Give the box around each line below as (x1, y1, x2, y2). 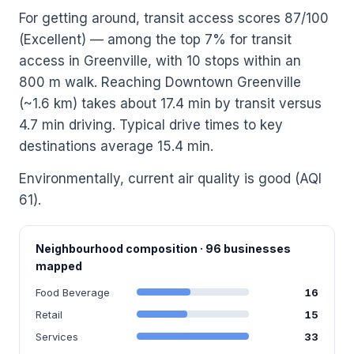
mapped (36, 258, 82, 273)
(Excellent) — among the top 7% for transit (19, 31, 292, 47)
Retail (36, 307, 62, 321)
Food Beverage (36, 285, 110, 299)
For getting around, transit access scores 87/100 (19, 9, 329, 26)
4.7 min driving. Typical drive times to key (19, 116, 283, 133)
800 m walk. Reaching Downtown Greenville (19, 73, 301, 90)
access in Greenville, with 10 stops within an (19, 52, 301, 69)
